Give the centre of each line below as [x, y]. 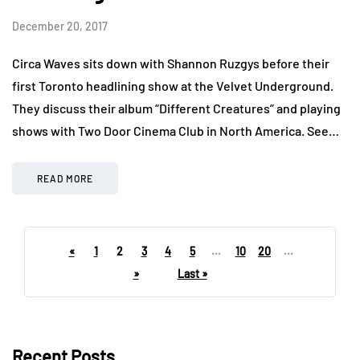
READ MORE [65, 178]
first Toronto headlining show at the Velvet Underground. [173, 85]
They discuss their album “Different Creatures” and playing [176, 108]
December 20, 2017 [60, 26]
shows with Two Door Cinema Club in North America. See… [176, 130]
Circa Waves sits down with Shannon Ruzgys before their [171, 63]
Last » [192, 273]
